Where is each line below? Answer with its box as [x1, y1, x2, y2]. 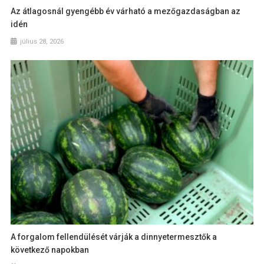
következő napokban [11, 245, 90, 255]
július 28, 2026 [20, 37, 64, 45]
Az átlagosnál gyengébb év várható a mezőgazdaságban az [11, 6, 241, 16]
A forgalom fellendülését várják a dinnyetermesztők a [11, 232, 217, 242]
